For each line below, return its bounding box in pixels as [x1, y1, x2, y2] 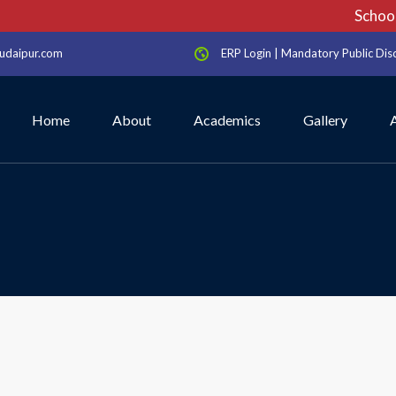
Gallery [303, 111, 347, 128]
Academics [194, 111, 261, 128]
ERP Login [221, 46, 271, 60]
